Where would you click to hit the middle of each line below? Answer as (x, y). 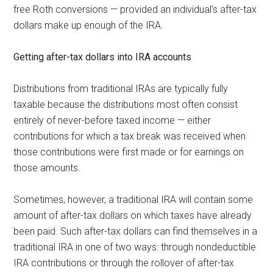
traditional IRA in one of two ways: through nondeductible (135, 247)
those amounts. (47, 168)
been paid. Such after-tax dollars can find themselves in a (136, 231)
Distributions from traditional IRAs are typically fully (121, 88)
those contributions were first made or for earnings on (129, 152)
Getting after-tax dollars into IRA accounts (103, 57)
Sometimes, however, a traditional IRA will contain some (133, 199)
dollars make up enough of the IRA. (89, 25)
